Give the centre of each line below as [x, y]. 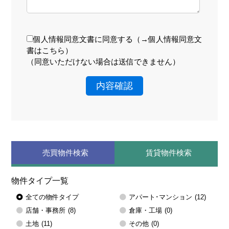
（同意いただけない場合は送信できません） [103, 62]
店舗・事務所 [46, 211]
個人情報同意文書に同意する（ [87, 39]
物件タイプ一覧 [40, 181]
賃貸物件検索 [168, 153]
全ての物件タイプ [52, 198]
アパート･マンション [161, 198]
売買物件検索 [66, 153]
